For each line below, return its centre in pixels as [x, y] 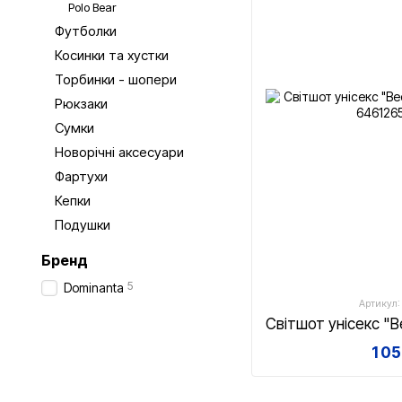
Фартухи [81, 176]
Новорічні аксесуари [119, 152]
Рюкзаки [81, 104]
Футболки [86, 31]
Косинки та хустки [112, 55]
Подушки [83, 225]
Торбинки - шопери [116, 79]
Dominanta [94, 288]
